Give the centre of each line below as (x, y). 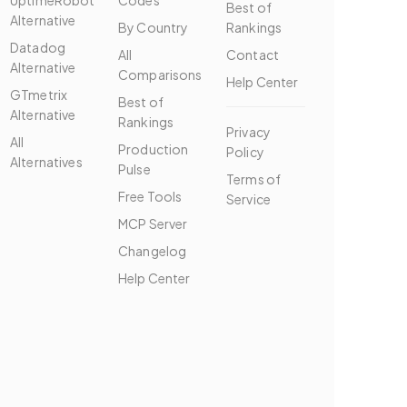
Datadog (38, 47)
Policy (245, 152)
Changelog (153, 251)
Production (154, 149)
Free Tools (150, 196)
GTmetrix (39, 94)
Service (248, 199)
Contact (253, 55)
